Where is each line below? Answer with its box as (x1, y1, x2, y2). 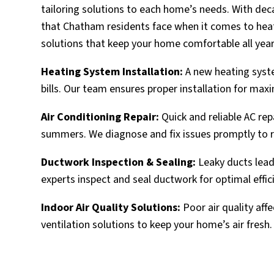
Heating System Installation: (41, 64, 183, 80)
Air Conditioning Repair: (41, 109, 160, 125)
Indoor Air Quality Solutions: (41, 200, 181, 216)
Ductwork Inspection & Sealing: (41, 155, 196, 171)
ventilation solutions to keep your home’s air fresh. (41, 217, 273, 233)
